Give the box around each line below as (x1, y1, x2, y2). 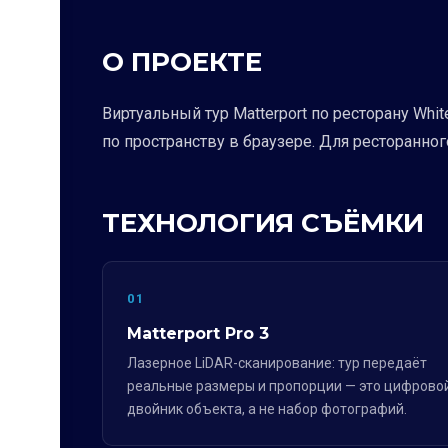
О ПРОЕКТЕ (102, 46, 262, 78)
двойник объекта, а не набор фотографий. (127, 401, 407, 417)
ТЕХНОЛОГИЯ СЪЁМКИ (102, 207, 424, 239)
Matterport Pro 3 (127, 324, 269, 343)
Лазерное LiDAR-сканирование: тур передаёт (127, 355, 427, 371)
